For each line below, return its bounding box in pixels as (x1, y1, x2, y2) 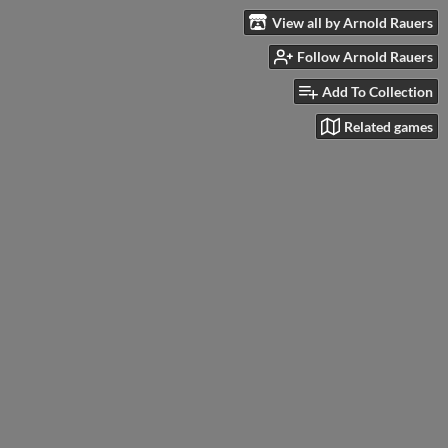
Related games (344, 117, 433, 135)
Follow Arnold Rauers (297, 48, 433, 66)
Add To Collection (322, 83, 433, 101)
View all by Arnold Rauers (272, 13, 433, 31)
